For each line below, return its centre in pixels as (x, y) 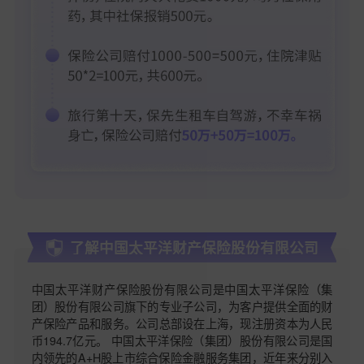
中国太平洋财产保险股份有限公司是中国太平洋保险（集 (182, 289)
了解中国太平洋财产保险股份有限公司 (195, 248)
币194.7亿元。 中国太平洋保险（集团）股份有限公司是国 (182, 340)
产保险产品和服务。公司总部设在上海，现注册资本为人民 (182, 323)
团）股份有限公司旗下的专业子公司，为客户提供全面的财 (182, 306)
